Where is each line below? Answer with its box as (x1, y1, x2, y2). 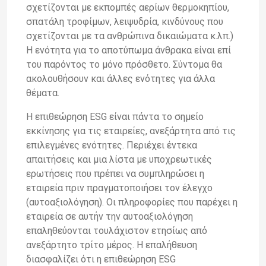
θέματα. (26, 87, 59, 99)
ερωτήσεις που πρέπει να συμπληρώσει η (26, 167, 204, 179)
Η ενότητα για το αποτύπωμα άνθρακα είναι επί (26, 44, 231, 56)
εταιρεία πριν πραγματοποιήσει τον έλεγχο (26, 182, 213, 194)
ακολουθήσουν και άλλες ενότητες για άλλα (26, 72, 215, 84)
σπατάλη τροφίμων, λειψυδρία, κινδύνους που (26, 15, 223, 27)
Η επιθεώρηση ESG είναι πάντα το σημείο (26, 110, 204, 122)
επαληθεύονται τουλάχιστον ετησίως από (26, 224, 207, 236)
